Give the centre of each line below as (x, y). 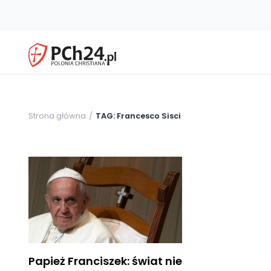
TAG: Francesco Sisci (138, 116)
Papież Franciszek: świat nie (105, 261)
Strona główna (57, 116)
